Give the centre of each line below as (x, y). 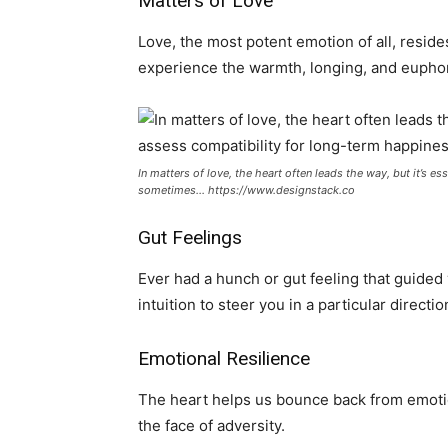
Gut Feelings (190, 237)
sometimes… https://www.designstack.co (246, 190)
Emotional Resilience (224, 358)
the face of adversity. (211, 425)
